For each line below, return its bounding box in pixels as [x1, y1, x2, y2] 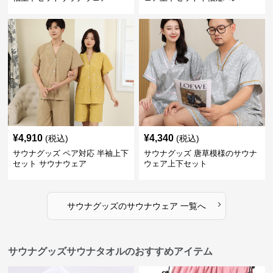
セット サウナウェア [13, 159, 87, 168]
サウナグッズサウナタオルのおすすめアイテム [8, 246, 213, 257]
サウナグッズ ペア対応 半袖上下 [13, 149, 129, 158]
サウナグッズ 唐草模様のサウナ [143, 149, 257, 158]
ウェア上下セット [143, 159, 207, 168]
